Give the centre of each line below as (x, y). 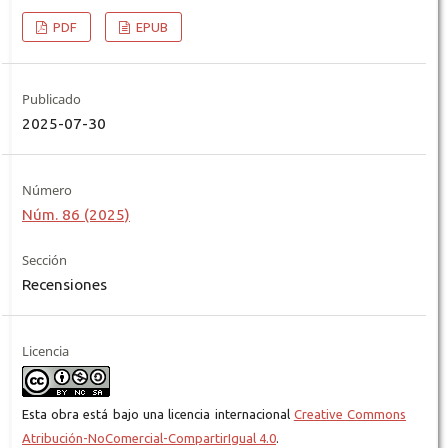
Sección (44, 259)
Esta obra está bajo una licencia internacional (157, 413)
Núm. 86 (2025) (75, 214)
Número (46, 189)
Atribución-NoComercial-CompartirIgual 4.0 (148, 437)
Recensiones (64, 284)
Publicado (51, 98)
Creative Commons (350, 413)
